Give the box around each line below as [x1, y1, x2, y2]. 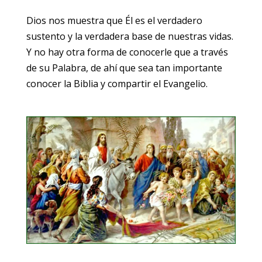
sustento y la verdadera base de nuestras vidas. [26, 30, 233, 43]
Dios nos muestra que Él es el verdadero [26, 14, 202, 27]
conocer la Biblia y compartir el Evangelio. [26, 77, 208, 91]
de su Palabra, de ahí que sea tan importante [26, 61, 222, 75]
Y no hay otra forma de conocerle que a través [26, 46, 228, 59]
